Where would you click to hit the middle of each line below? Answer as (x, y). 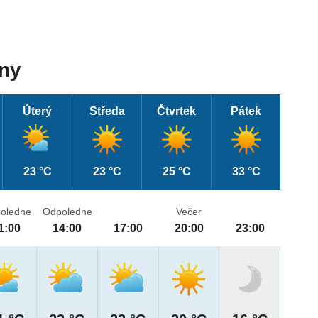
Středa (107, 111)
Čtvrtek (177, 111)
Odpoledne (67, 212)
